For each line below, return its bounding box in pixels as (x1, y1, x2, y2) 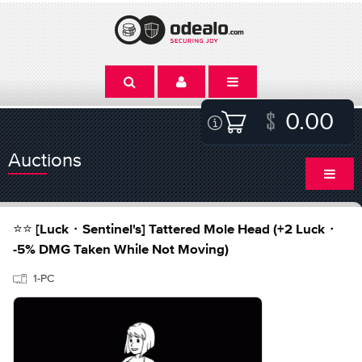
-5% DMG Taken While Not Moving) (13, 243, 229, 257)
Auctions (8, 149, 82, 170)
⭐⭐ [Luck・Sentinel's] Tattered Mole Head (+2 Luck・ (13, 223, 339, 237)
